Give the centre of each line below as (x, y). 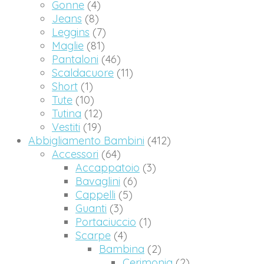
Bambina (122, 249)
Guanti (91, 209)
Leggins (71, 32)
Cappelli (95, 195)
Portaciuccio (106, 222)
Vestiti (66, 127)
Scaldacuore (83, 73)
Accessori (75, 154)
